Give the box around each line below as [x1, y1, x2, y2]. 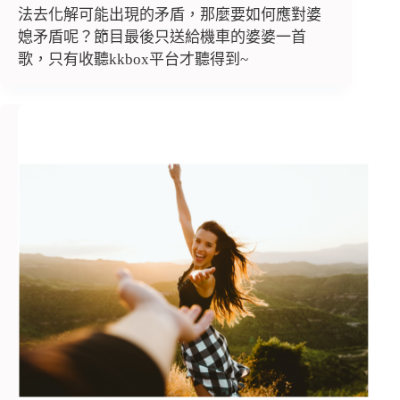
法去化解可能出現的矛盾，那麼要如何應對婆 [18, 6, 321, 24]
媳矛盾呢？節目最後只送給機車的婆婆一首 [18, 29, 306, 46]
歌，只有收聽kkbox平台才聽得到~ [18, 51, 248, 69]
